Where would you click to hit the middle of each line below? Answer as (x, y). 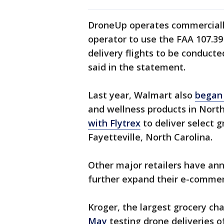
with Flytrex (114, 123)
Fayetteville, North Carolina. (150, 137)
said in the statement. (138, 67)
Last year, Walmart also (141, 95)
